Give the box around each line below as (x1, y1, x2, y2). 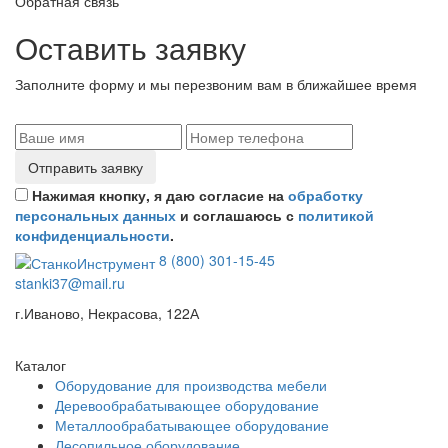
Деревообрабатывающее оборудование (55, 394, 319, 415)
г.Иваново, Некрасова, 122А (15, 302, 199, 323)
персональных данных (15, 205, 176, 226)
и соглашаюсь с (176, 205, 298, 226)
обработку (288, 185, 363, 206)
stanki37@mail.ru (15, 272, 125, 293)
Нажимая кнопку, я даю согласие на (32, 185, 288, 206)
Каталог (15, 354, 66, 375)
